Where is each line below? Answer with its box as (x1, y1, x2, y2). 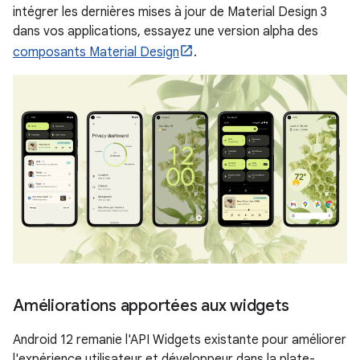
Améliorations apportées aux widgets (13, 295, 289, 316)
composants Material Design (13, 44, 179, 60)
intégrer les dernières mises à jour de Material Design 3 (13, 4, 327, 20)
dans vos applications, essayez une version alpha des (13, 23, 318, 39)
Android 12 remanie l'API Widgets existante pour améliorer (13, 331, 346, 348)
